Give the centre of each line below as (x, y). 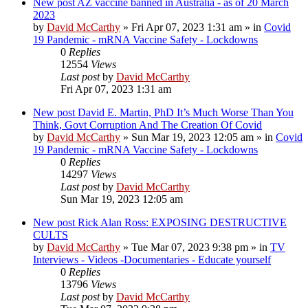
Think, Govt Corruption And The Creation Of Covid (147, 124)
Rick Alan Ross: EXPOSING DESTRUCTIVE (182, 222)
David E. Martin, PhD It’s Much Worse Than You (186, 112)
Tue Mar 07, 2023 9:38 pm (190, 247)
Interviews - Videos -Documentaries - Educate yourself (152, 259)
